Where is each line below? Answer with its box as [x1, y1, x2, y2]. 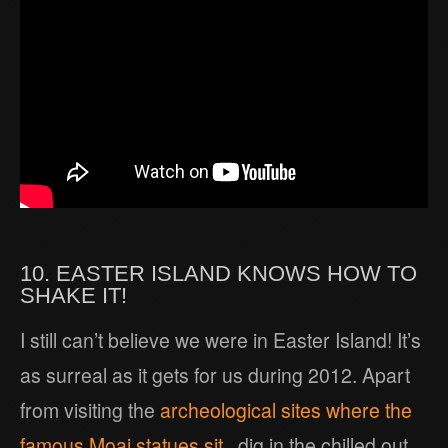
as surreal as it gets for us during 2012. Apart [20, 361, 410, 390]
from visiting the [20, 396, 160, 425]
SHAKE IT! [20, 283, 127, 309]
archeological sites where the [160, 396, 412, 425]
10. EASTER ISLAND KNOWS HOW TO [20, 261, 417, 287]
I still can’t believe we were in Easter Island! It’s [20, 326, 421, 355]
